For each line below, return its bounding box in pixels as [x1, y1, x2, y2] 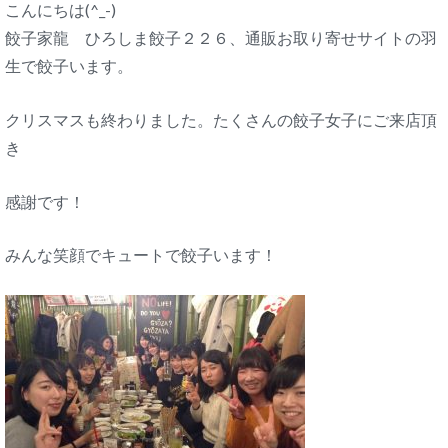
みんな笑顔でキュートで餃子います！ [5, 245, 277, 265]
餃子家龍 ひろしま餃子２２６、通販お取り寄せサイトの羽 [5, 28, 437, 48]
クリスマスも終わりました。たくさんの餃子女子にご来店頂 [5, 109, 437, 129]
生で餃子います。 [5, 56, 133, 76]
